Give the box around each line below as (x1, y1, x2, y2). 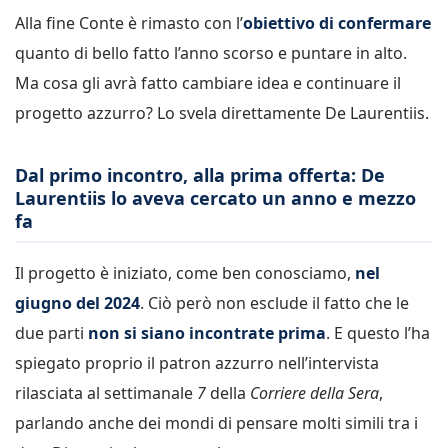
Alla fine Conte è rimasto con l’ (15, 11, 243, 34)
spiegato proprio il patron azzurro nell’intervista (15, 351, 379, 374)
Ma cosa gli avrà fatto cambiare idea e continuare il (15, 71, 401, 94)
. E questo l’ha (326, 321, 430, 344)
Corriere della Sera (250, 381, 379, 404)
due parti (15, 321, 88, 344)
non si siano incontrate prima (88, 321, 326, 344)
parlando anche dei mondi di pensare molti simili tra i (15, 411, 418, 434)
